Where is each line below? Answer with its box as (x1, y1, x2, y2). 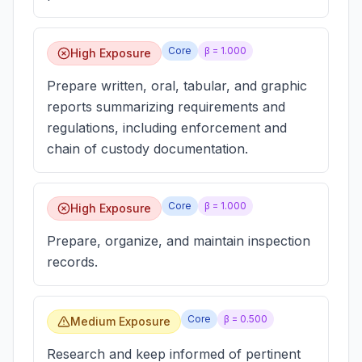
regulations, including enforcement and (47, 120, 287, 136)
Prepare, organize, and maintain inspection (47, 233, 310, 249)
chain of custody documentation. (47, 141, 248, 157)
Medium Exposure (70, 314, 170, 328)
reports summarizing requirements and (47, 99, 285, 115)
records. (47, 254, 98, 270)
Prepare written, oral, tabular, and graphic (47, 78, 307, 94)
